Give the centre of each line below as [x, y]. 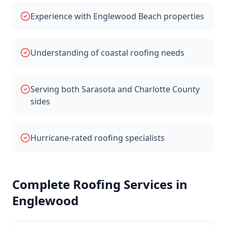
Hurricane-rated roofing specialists [98, 138]
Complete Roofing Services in [100, 184]
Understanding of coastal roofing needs [107, 53]
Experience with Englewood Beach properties [117, 16]
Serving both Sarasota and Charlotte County [115, 89]
